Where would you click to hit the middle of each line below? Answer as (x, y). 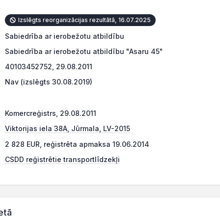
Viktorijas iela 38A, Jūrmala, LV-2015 (68, 128)
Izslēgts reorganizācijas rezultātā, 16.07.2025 (84, 20)
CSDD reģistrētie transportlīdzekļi (62, 159)
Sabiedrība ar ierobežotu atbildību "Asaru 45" (84, 51)
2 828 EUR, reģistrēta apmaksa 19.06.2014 (77, 144)
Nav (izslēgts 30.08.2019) (49, 82)
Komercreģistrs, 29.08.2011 (51, 113)
